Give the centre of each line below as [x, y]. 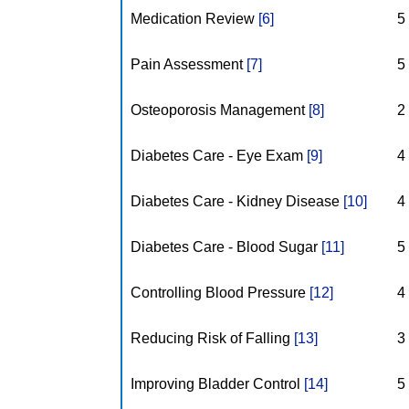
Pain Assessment [189, 64]
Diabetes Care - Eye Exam [219, 156]
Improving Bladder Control [218, 384]
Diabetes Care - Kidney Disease [237, 201]
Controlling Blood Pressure [220, 293]
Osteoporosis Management [220, 110]
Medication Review [195, 19]
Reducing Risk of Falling [213, 338]
